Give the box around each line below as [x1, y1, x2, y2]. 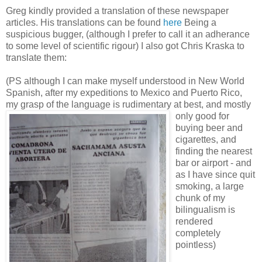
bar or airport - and [175, 158, 251, 168]
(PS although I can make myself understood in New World [6, 76, 244, 87]
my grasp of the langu [6, 99, 95, 110]
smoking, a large [175, 181, 244, 192]
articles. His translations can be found [6, 18, 163, 28]
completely [175, 228, 220, 239]
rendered [175, 216, 213, 227]
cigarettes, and [175, 135, 236, 145]
